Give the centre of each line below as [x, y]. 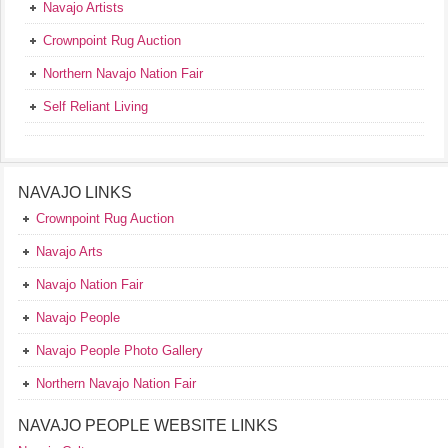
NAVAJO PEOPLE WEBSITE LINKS [148, 426]
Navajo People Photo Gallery [119, 351]
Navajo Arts [69, 252]
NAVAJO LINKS [75, 193]
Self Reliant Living [95, 107]
